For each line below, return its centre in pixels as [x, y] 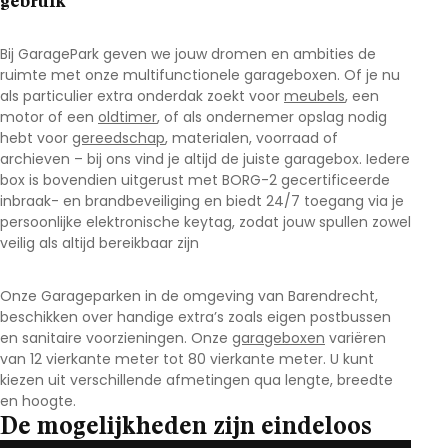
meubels [314, 96]
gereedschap [118, 138]
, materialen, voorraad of [251, 138]
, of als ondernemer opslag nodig [272, 117]
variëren [355, 338]
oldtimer [127, 117]
